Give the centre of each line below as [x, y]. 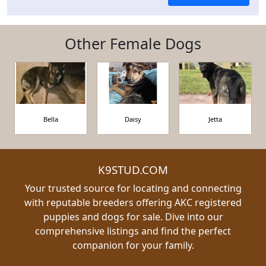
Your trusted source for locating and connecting [133, 188]
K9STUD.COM [133, 169]
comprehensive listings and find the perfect [133, 231]
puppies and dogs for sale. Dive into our [133, 216]
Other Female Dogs [133, 43]
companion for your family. [133, 245]
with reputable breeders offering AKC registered [133, 202]
